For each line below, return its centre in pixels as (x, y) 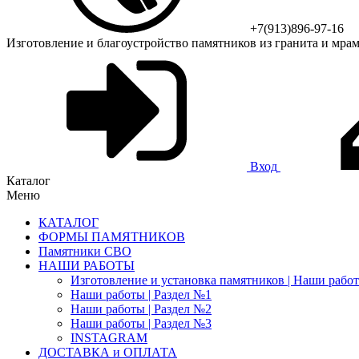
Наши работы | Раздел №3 (141, 323)
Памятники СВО (85, 251)
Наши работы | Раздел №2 (141, 309)
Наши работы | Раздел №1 (141, 294)
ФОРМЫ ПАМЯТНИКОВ (112, 237)
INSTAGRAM (109, 338)
